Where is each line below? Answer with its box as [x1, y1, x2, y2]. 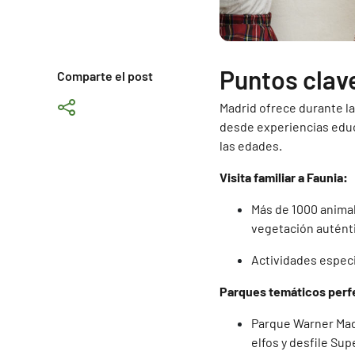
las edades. [219, 138, 282, 154]
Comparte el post [57, 68, 153, 84]
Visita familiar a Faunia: [219, 170, 348, 185]
